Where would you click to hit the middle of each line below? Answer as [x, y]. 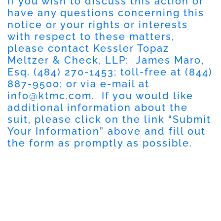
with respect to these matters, [91, 36]
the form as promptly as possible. [100, 143]
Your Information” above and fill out [107, 131]
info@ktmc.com [50, 95]
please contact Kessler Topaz [88, 48]
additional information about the [98, 107]
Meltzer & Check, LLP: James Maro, [106, 60]
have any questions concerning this [106, 13]
